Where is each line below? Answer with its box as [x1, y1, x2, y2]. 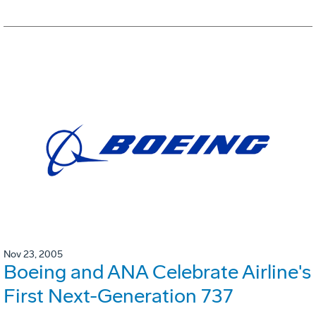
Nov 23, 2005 [4, 248, 63, 261]
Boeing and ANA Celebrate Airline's [4, 260, 311, 284]
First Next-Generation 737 [4, 284, 233, 308]
